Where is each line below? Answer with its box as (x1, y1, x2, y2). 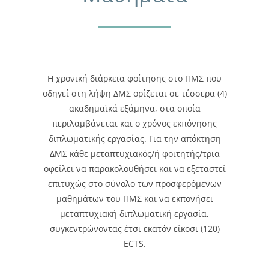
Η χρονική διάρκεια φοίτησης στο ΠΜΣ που (47, 73, 222, 85)
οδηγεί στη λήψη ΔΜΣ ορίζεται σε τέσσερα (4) (42, 88, 227, 100)
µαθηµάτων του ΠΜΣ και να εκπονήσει (56, 193, 213, 205)
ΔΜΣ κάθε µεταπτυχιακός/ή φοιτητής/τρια (49, 148, 220, 160)
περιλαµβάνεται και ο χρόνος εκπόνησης (52, 118, 217, 130)
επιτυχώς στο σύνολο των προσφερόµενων (47, 178, 222, 190)
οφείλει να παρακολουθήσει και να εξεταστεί (43, 163, 226, 175)
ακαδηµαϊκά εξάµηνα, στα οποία (68, 103, 201, 115)
